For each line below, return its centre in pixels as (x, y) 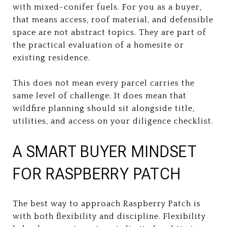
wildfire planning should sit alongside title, (104, 108)
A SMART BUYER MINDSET (105, 151)
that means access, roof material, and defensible (113, 20)
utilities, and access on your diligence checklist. (113, 121)
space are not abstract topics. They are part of (109, 32)
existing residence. (51, 58)
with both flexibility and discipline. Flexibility (109, 216)
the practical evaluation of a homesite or (98, 45)
